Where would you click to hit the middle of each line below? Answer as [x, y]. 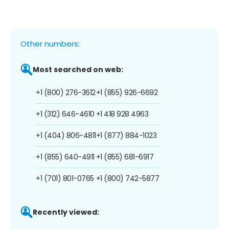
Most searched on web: [78, 69]
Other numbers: [50, 43]
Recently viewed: [66, 212]
